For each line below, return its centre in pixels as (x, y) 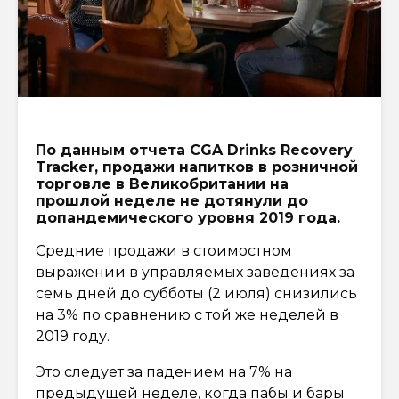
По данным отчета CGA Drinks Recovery (194, 150)
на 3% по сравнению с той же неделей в (187, 314)
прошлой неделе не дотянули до (172, 200)
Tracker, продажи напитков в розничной (197, 167)
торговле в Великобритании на (162, 183)
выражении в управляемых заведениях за (195, 272)
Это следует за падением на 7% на (164, 371)
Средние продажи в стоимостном (164, 250)
